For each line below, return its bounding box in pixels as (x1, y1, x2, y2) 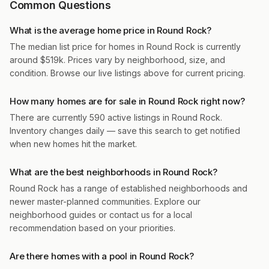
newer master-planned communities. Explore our (10, 196, 201, 207)
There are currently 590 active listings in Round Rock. (10, 112, 222, 122)
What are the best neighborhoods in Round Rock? (10, 166, 217, 178)
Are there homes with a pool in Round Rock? (10, 250, 194, 262)
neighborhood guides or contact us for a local (10, 210, 192, 220)
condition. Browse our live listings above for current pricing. (10, 68, 245, 78)
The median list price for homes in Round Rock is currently (10, 41, 241, 52)
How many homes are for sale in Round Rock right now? (10, 95, 245, 107)
